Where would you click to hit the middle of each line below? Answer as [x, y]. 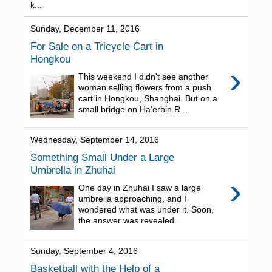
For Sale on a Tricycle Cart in [97, 46]
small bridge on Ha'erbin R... [133, 110]
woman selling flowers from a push [145, 88]
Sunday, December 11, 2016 [85, 29]
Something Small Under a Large [102, 158]
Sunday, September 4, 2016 [84, 251]
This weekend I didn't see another [144, 77]
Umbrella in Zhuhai [73, 170]
